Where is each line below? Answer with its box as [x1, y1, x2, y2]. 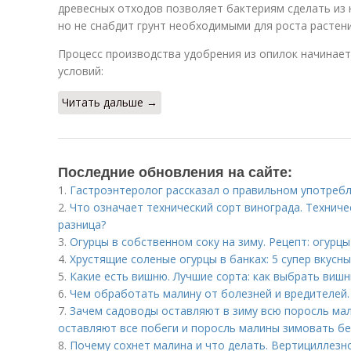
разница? [58, 217, 106, 232]
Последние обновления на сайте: [58, 161, 292, 182]
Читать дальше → [62, 95, 157, 110]
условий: [58, 63, 103, 78]
